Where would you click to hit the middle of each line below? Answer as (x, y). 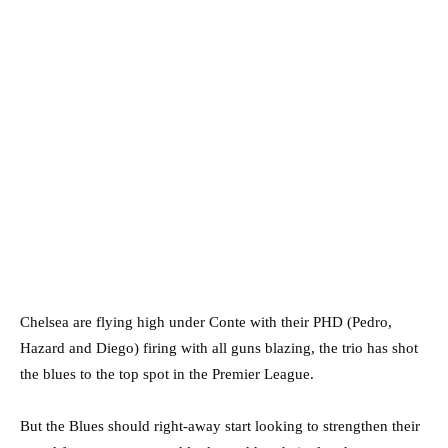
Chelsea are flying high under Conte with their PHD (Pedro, (206, 321)
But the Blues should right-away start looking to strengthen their (220, 425)
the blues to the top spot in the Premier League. (167, 373)
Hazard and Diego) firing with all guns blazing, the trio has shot (219, 347)
